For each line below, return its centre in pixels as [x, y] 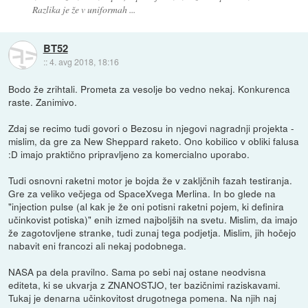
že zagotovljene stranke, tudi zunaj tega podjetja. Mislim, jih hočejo [153, 233]
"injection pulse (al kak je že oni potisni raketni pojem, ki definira [146, 207]
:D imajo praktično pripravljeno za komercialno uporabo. [129, 154]
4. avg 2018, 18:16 [84, 61]
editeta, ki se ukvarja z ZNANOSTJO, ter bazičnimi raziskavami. [145, 285]
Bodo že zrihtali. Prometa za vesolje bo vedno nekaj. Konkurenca [150, 89]
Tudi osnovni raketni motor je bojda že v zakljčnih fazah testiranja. [151, 180]
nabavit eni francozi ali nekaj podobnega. [98, 246]
